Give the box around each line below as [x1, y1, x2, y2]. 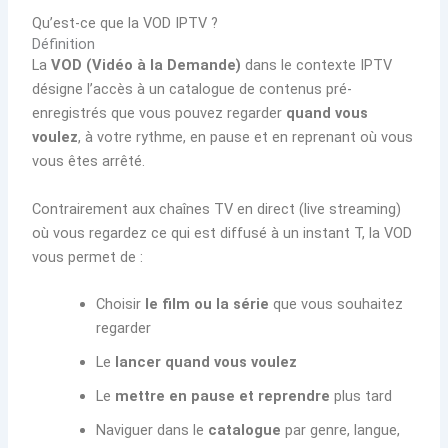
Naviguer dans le [96, 421, 209, 440]
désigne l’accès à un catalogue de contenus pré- [32, 80, 353, 99]
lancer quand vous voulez [115, 353, 298, 372]
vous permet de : [32, 247, 144, 266]
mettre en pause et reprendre [115, 387, 331, 406]
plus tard [330, 387, 393, 406]
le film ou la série [145, 295, 270, 314]
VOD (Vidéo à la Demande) [51, 56, 242, 75]
